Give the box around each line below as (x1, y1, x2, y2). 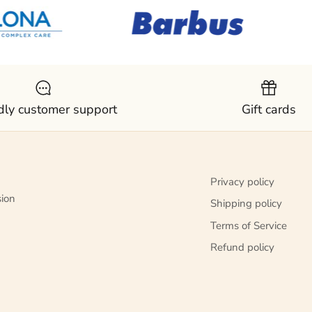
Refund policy (210, 240, 274, 255)
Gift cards (241, 100, 296, 118)
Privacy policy (210, 174, 274, 189)
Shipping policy (210, 196, 282, 211)
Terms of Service (210, 218, 287, 233)
